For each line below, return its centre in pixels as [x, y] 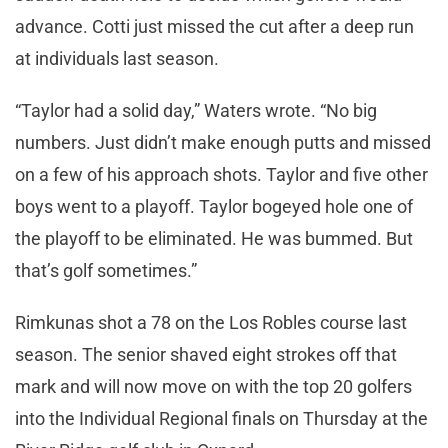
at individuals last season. [119, 58]
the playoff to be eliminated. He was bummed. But [214, 238]
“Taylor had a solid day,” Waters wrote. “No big [196, 110]
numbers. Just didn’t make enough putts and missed [223, 142]
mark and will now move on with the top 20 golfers [213, 386]
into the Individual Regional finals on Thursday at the [221, 418]
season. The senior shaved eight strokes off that [206, 354]
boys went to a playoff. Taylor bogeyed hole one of [214, 206]
